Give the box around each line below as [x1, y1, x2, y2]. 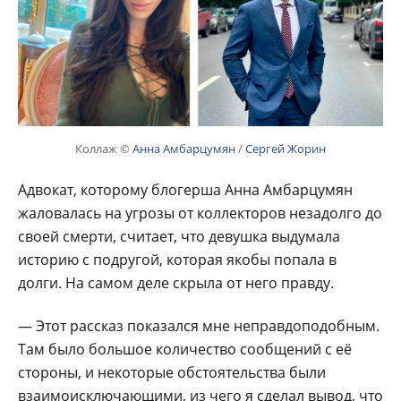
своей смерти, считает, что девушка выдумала [18, 226, 340, 246]
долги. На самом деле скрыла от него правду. [18, 272, 334, 293]
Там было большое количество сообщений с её [18, 338, 352, 359]
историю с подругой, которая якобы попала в [18, 249, 337, 269]
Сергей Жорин [245, 140, 326, 157]
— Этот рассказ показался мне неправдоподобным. [18, 315, 380, 336]
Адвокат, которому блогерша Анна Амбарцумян [18, 179, 353, 200]
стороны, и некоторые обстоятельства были [18, 362, 326, 382]
